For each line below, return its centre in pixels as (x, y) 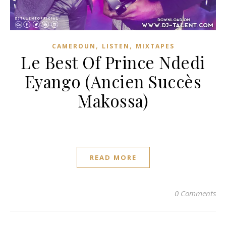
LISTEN (116, 46)
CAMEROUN (74, 46)
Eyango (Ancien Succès (113, 81)
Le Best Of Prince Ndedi (113, 62)
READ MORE (113, 157)
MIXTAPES (155, 46)
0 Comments (195, 193)
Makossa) (113, 100)
